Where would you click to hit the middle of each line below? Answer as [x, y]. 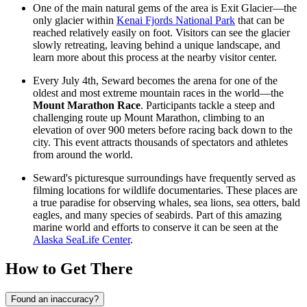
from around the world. [83, 155]
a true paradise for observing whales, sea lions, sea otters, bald [167, 203]
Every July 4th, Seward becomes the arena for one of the [155, 81]
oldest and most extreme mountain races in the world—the [158, 93]
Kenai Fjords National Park [176, 21]
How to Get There [69, 269]
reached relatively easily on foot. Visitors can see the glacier [161, 33]
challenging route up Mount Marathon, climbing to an [149, 118]
